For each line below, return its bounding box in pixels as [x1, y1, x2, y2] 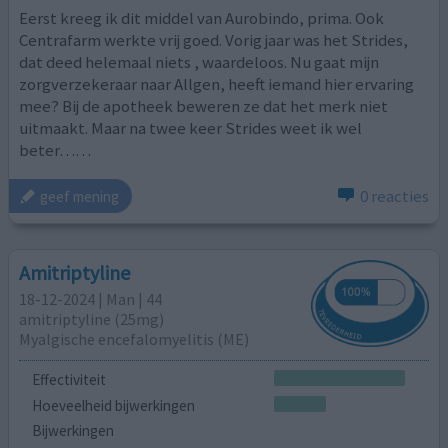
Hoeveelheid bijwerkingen [31, 395, 195, 415]
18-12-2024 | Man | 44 [19, 289, 163, 310]
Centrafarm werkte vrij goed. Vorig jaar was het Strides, [19, 28, 409, 51]
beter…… [19, 138, 92, 161]
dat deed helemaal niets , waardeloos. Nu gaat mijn [19, 50, 380, 73]
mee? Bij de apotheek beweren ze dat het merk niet [19, 94, 389, 117]
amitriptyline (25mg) [19, 309, 165, 330]
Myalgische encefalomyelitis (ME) [19, 329, 250, 350]
